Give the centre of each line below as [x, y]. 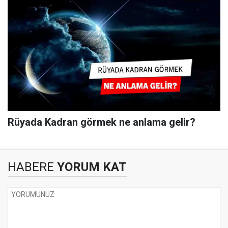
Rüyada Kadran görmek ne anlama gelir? [102, 122]
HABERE [31, 167]
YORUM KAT [90, 167]
